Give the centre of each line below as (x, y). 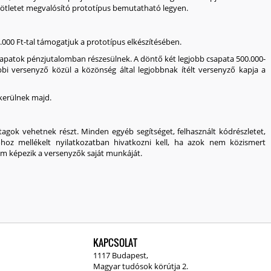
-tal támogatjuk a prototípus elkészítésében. (103, 42)
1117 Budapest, (121, 255)
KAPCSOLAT (115, 243)
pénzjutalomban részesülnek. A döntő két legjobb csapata (131, 59)
